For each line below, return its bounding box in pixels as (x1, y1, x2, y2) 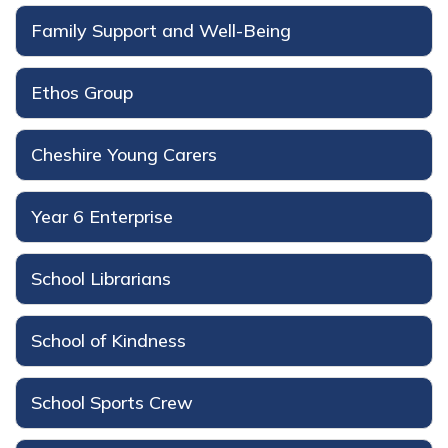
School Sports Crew (31, 390, 193, 414)
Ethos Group (31, 80, 133, 104)
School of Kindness (31, 328, 186, 352)
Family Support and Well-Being (31, 18, 291, 42)
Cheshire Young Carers (31, 142, 217, 166)
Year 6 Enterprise (31, 204, 173, 228)
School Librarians (31, 266, 171, 290)
